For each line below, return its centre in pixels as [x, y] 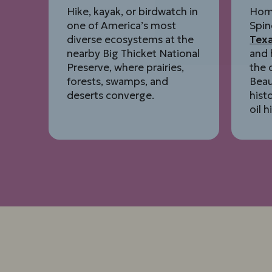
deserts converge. [111, 96]
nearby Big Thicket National [134, 54]
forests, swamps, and [118, 82]
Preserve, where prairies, [126, 68]
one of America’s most [122, 26]
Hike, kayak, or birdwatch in [133, 12]
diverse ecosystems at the [131, 40]
